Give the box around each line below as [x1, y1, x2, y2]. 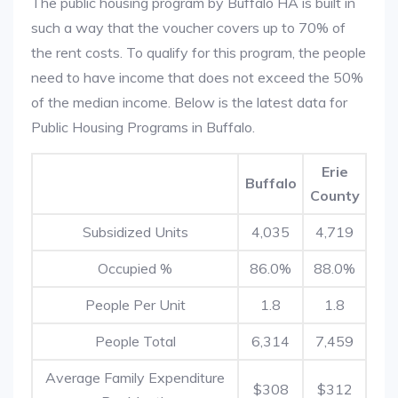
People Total [94, 332, 176, 350]
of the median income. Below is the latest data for [31, 93, 347, 111]
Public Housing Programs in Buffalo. [31, 118, 255, 136]
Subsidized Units [82, 223, 188, 241]
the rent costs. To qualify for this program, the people [31, 44, 366, 61]
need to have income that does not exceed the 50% [31, 68, 363, 86]
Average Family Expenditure [45, 369, 225, 386]
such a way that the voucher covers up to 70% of [31, 19, 346, 36]
